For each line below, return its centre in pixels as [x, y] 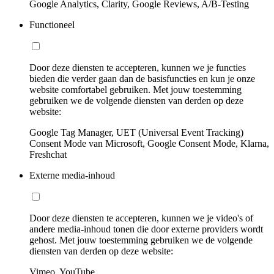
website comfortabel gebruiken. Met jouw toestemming [135, 89]
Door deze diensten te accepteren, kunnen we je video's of [141, 218]
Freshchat [48, 154]
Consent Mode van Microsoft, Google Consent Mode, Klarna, [149, 143]
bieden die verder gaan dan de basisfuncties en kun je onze [142, 78]
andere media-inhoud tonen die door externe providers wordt [146, 229]
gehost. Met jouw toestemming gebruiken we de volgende [141, 240]
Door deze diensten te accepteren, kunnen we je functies [138, 67]
